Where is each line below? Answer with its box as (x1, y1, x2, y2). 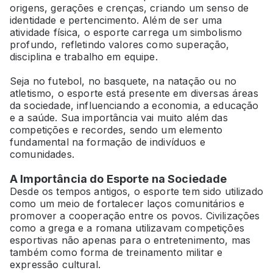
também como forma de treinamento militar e (10, 246, 223, 258)
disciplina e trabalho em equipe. (10, 50, 158, 63)
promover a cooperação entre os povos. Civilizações (10, 209, 260, 222)
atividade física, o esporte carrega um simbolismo (10, 26, 243, 38)
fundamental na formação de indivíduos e (10, 135, 205, 148)
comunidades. (10, 147, 74, 160)
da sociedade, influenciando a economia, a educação (10, 99, 259, 112)
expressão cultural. (10, 258, 101, 271)
